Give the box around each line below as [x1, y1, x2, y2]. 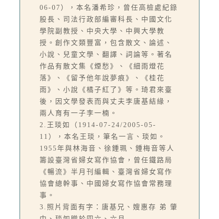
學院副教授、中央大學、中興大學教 [40, 27, 165, 35]
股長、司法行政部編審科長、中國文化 [40, 15, 173, 23]
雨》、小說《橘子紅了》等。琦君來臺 [40, 86, 173, 93]
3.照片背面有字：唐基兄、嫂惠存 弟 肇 [40, 203, 178, 211]
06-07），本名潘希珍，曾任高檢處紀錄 [40, 3, 178, 11]
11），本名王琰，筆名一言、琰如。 [40, 132, 166, 140]
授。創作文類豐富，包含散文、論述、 [40, 39, 173, 46]
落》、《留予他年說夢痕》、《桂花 [40, 74, 165, 82]
